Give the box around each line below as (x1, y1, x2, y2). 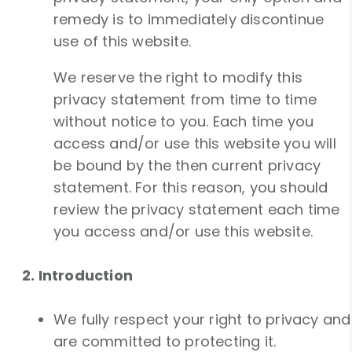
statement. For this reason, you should (53, 178, 328, 198)
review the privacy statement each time (53, 200, 340, 220)
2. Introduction (22, 266, 133, 286)
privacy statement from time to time (53, 90, 317, 110)
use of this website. (53, 31, 191, 52)
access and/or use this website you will (53, 134, 336, 154)
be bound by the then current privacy (53, 156, 321, 176)
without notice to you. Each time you (53, 112, 314, 132)
